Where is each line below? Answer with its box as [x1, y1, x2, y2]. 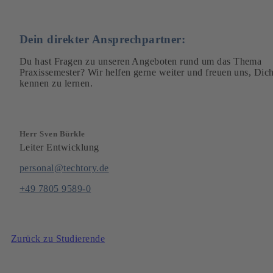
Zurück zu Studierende [11, 233, 105, 244]
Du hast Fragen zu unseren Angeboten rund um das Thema [19, 56, 262, 67]
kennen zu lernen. [19, 78, 93, 89]
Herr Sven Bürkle [19, 129, 85, 139]
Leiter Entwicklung [19, 141, 99, 152]
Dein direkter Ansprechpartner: [19, 33, 186, 46]
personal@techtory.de [19, 162, 109, 173]
